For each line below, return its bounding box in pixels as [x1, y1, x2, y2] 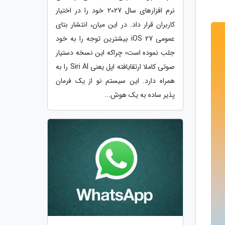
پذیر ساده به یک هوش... [104, 89, 175, 100]
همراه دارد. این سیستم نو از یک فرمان [56, 75, 175, 86]
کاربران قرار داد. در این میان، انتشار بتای [56, 19, 175, 30]
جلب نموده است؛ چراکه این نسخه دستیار [56, 47, 175, 58]
